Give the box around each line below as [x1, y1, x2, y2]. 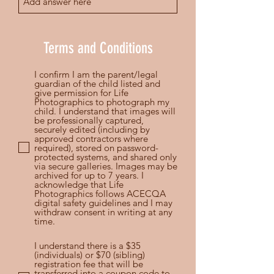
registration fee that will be [34, 257, 143, 270]
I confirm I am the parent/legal [34, 68, 158, 80]
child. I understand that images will [34, 105, 176, 117]
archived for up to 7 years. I [34, 169, 144, 181]
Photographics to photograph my [34, 95, 169, 108]
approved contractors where [34, 132, 148, 144]
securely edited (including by [34, 123, 150, 135]
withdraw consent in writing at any [34, 206, 172, 218]
